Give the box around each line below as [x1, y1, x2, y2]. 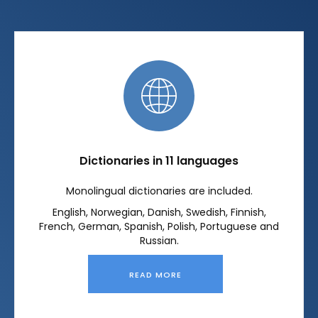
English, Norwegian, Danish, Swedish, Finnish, [52, 205, 266, 219]
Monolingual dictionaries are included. [65, 184, 253, 198]
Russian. [139, 234, 179, 248]
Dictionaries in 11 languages [79, 153, 238, 169]
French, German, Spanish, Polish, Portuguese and [39, 219, 279, 234]
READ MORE [129, 269, 182, 280]
